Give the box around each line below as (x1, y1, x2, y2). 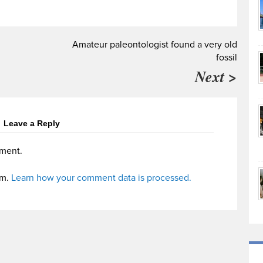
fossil (216, 51, 237, 63)
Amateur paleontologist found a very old (72, 38, 237, 50)
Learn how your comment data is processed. (11, 171, 191, 184)
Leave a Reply (4, 118, 60, 128)
